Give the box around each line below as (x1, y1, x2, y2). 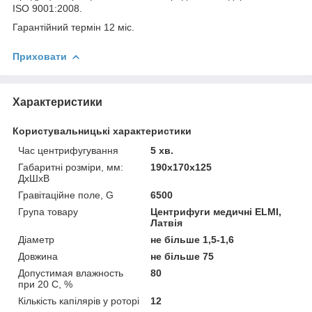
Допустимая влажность (18, 267, 123, 279)
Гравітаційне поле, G (18, 189, 114, 201)
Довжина (18, 250, 58, 262)
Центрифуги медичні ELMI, (150, 205, 282, 217)
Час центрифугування (18, 144, 118, 156)
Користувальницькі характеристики (13, 125, 192, 136)
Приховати (13, 50, 67, 62)
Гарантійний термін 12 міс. (13, 21, 134, 33)
